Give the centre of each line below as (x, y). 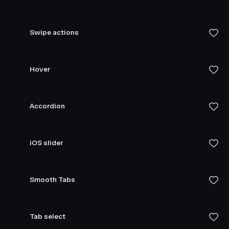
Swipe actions (54, 32)
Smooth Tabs (52, 180)
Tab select (48, 216)
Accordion (47, 106)
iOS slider (46, 143)
